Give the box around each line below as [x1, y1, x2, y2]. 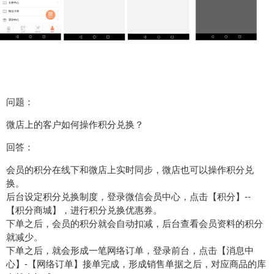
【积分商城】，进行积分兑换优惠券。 [6, 202, 162, 216]
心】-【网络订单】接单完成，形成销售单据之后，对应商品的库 [6, 256, 266, 270]
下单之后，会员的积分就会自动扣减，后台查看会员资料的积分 [6, 216, 263, 229]
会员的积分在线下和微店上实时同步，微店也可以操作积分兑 [6, 162, 254, 176]
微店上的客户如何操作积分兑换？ [6, 117, 144, 130]
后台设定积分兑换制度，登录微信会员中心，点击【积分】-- [6, 189, 251, 202]
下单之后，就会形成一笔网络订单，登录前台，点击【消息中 [6, 243, 254, 256]
